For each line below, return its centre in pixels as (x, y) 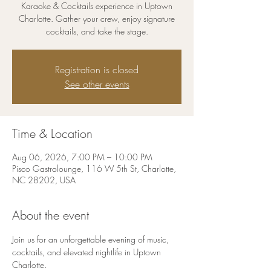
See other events (97, 84)
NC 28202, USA (44, 180)
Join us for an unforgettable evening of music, (92, 239)
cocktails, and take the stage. (97, 31)
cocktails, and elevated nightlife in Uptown (88, 252)
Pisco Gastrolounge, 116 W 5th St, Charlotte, (94, 168)
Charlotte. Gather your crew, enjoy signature (97, 18)
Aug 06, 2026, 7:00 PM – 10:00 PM (82, 157)
